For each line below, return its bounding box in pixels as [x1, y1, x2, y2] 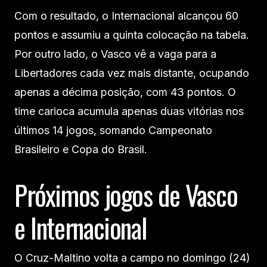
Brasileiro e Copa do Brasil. [14, 142, 147, 156]
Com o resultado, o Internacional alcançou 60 [14, 9, 238, 22]
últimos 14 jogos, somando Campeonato [14, 123, 212, 136]
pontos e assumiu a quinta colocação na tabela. [14, 28, 249, 41]
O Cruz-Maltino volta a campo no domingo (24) [14, 251, 250, 264]
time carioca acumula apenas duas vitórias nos [14, 104, 244, 117]
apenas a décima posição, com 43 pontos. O [14, 85, 236, 98]
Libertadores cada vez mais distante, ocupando [14, 66, 249, 79]
